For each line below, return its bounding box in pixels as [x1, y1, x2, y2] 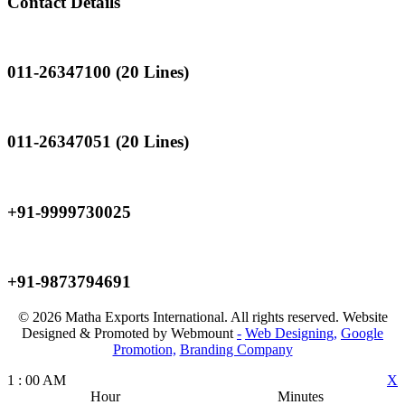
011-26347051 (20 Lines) [7, 132, 189, 152]
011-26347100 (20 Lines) [7, 61, 189, 81]
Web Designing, [245, 325, 337, 341]
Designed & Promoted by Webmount [22, 325, 237, 341]
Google [341, 325, 383, 341]
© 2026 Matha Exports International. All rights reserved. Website [17, 308, 388, 325]
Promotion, [112, 341, 176, 357]
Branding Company [179, 341, 293, 357]
